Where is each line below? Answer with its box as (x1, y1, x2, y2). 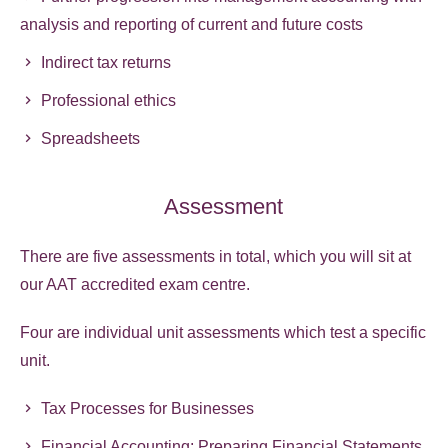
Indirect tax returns (41, 53, 172, 71)
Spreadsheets (41, 129, 141, 147)
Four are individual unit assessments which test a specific (20, 323, 427, 341)
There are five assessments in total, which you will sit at (20, 247, 412, 265)
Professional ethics (41, 91, 177, 109)
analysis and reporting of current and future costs (20, 15, 364, 33)
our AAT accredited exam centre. (20, 275, 251, 293)
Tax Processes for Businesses (41, 399, 255, 417)
